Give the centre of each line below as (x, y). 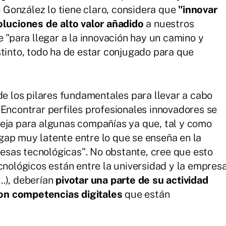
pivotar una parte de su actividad (132, 180)
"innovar (198, 10)
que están (146, 194)
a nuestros (169, 24)
